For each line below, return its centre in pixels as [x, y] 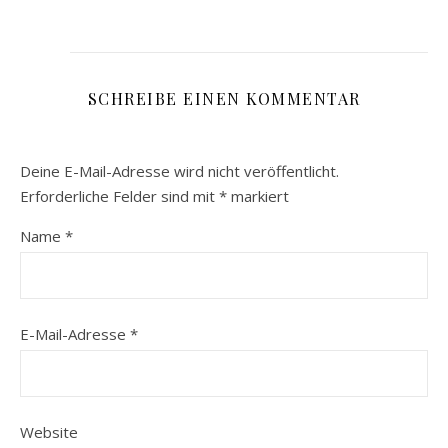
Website [49, 432]
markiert [258, 196]
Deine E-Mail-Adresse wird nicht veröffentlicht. [179, 171]
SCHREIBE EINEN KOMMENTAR [224, 98]
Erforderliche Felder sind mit [119, 196]
